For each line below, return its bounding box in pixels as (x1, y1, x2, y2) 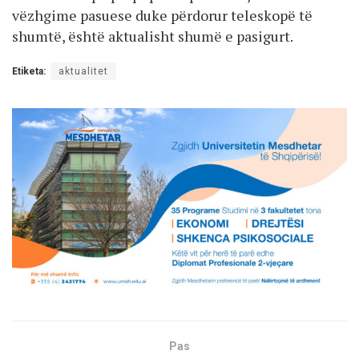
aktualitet (58, 65, 108, 77)
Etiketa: (12, 65, 46, 77)
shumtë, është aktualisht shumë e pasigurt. (12, 26, 293, 46)
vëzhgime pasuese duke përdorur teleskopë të (12, 5, 313, 25)
